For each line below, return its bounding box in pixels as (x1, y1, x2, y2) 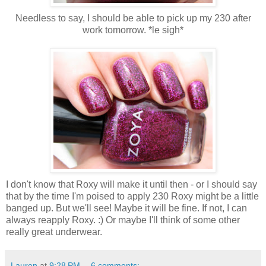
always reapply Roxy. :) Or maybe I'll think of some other (6, 214, 240, 225)
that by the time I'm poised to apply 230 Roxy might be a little (6, 191, 259, 201)
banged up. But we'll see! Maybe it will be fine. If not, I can (6, 202, 247, 213)
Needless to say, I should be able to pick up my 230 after (15, 12, 251, 23)
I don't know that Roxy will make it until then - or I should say (6, 179, 257, 189)
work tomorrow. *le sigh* (83, 24, 183, 35)
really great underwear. (6, 226, 102, 237)
